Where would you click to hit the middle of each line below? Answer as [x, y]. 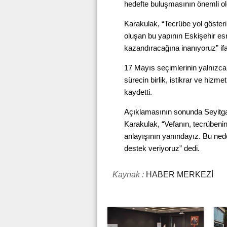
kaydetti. [138, 92]
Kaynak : [128, 175]
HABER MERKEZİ [179, 175]
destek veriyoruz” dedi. [162, 148]
